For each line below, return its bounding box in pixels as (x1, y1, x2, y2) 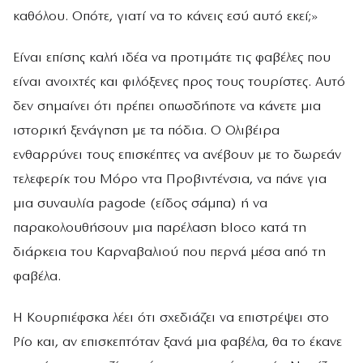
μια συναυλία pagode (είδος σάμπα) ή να (13, 197, 267, 211)
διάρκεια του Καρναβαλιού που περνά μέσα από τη (13, 246, 326, 260)
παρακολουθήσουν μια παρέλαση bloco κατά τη (13, 221, 306, 236)
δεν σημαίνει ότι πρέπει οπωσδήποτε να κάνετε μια (13, 100, 321, 114)
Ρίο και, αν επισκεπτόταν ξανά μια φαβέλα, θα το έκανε (13, 335, 342, 350)
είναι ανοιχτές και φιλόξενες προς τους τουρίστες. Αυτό (13, 75, 345, 90)
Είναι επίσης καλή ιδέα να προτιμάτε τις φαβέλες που (13, 51, 331, 66)
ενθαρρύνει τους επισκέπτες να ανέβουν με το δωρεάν (13, 148, 341, 163)
